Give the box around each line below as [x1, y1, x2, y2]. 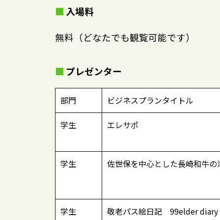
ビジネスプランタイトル [107, 94, 193, 107]
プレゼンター [66, 64, 122, 78]
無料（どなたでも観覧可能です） [55, 30, 195, 44]
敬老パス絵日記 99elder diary [107, 205, 218, 218]
